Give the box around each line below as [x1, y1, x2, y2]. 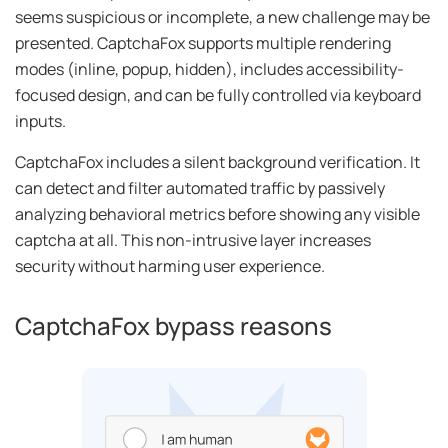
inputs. [15, 110, 66, 133]
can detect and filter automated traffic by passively [15, 177, 385, 200]
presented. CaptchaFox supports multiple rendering [15, 32, 391, 55]
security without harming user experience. [15, 255, 325, 278]
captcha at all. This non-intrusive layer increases [15, 229, 371, 252]
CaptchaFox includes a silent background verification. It [15, 151, 420, 174]
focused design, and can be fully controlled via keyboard [15, 84, 421, 107]
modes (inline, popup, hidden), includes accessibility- [15, 58, 404, 81]
